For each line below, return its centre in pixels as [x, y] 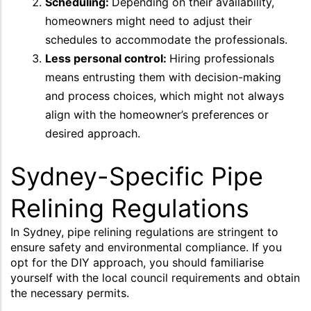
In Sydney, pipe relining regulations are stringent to [144, 232]
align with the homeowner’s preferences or [157, 114]
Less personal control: [107, 58]
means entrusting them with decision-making [163, 77]
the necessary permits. [70, 293]
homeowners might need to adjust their [149, 20]
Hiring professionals [222, 58]
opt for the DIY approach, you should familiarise [137, 262]
